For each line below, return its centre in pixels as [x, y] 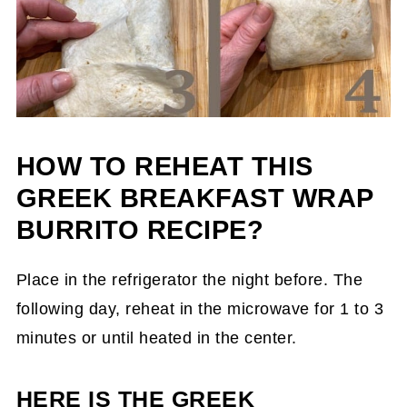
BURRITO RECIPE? [140, 230]
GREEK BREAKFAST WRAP [194, 198]
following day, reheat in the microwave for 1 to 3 [200, 309]
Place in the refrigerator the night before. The [189, 280]
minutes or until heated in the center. [156, 338]
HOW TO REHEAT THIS [164, 166]
